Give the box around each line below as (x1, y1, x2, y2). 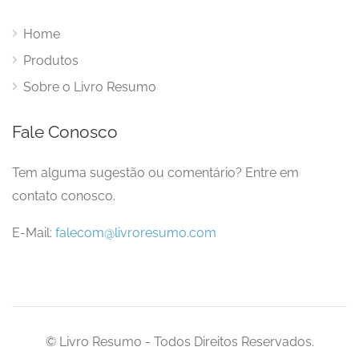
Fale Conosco (12, 121, 118, 142)
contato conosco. (12, 188, 115, 204)
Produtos (23, 52, 79, 68)
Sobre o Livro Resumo (23, 79, 156, 95)
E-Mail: (12, 224, 55, 240)
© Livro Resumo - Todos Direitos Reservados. (45, 333, 314, 349)
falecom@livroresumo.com (55, 224, 216, 240)
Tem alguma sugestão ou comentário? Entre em (12, 164, 299, 180)
